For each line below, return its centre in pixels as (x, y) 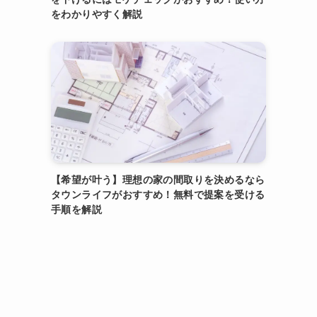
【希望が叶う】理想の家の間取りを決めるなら (158, 180)
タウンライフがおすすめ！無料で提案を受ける (158, 195)
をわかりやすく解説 (97, 14)
